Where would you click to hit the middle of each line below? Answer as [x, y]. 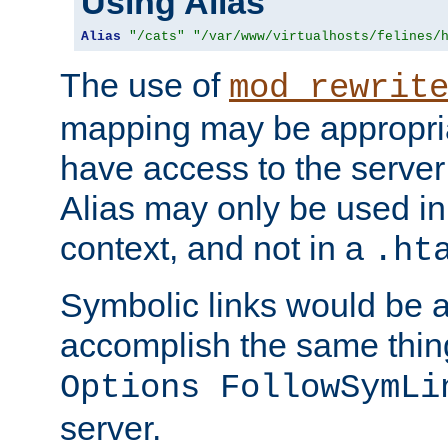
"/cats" [157, 37]
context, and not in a [216, 248]
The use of [144, 85]
